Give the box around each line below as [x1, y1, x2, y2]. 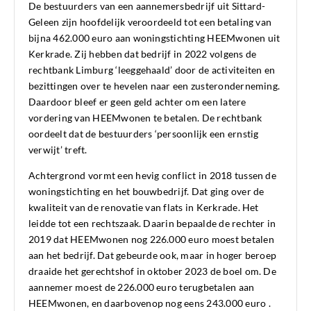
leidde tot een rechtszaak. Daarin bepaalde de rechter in [28, 217, 276, 230]
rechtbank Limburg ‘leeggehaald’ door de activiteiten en [28, 64, 276, 76]
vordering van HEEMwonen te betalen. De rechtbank [28, 112, 262, 124]
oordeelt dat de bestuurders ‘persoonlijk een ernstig [28, 128, 259, 140]
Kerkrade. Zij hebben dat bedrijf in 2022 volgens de [28, 48, 257, 60]
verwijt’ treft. [28, 144, 87, 156]
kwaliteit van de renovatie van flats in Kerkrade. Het [28, 201, 259, 214]
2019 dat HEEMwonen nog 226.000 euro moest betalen [28, 233, 274, 246]
